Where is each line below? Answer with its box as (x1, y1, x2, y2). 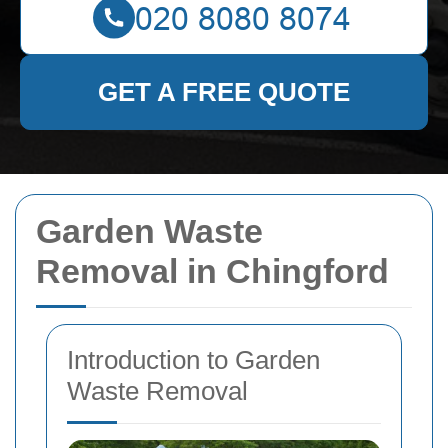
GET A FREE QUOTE (98, 77, 350, 107)
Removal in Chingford (36, 252, 389, 290)
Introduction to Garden (67, 345, 320, 375)
